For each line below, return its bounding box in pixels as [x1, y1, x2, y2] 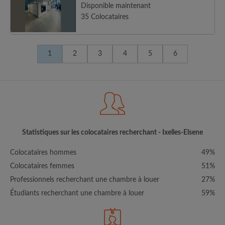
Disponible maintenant [81, 3, 151, 10]
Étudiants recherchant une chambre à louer [10, 190, 144, 197]
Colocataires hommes [10, 149, 76, 156]
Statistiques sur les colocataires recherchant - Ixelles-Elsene [22, 129, 203, 136]
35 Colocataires [81, 14, 129, 21]
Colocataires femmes [10, 163, 74, 170]
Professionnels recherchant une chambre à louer [10, 176, 159, 183]
